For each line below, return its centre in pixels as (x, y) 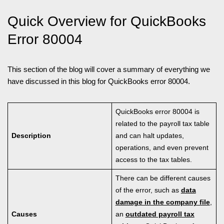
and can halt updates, (149, 136)
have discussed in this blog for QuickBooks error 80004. (99, 81)
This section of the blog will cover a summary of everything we (109, 69)
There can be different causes (163, 178)
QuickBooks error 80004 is (157, 112)
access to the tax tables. (153, 160)
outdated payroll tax (160, 214)
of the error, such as (148, 190)
